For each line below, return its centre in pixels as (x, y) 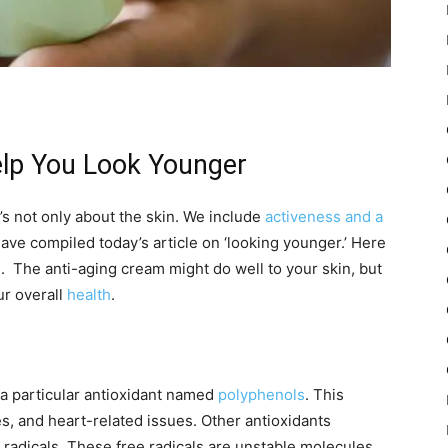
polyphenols (261, 395)
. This (324, 395)
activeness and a (324, 217)
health (89, 295)
